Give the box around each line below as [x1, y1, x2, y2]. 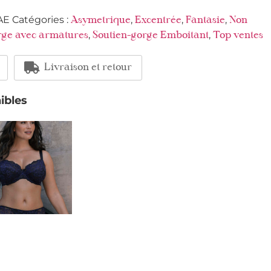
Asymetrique [70, 15, 131, 25]
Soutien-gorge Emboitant [92, 30, 209, 41]
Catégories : [11, 13, 71, 25]
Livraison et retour [44, 62, 132, 73]
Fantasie [185, 15, 225, 25]
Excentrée [134, 15, 181, 25]
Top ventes [212, 30, 263, 41]
